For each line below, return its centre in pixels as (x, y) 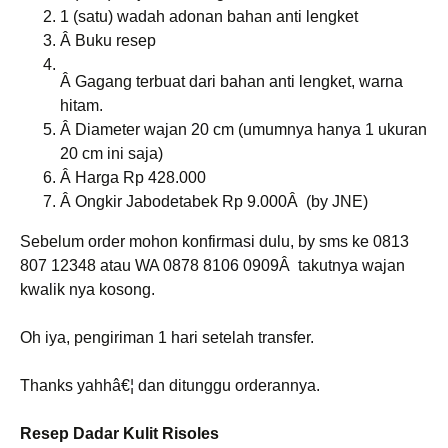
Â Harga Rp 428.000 (133, 177)
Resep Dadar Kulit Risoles (119, 433)
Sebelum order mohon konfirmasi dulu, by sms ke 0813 (214, 241)
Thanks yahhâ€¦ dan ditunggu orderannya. (170, 385)
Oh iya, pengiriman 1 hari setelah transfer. (167, 337)
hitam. (81, 105)
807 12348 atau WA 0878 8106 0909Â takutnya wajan (212, 265)
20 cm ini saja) (111, 153)
